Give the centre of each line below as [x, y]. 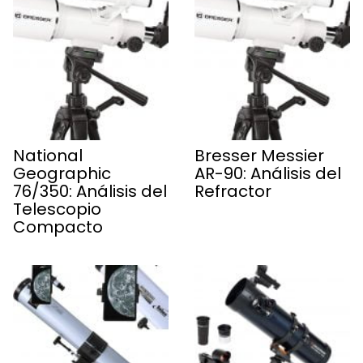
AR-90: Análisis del [268, 173]
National [48, 155]
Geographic [62, 173]
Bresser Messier [259, 155]
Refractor [233, 191]
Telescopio [57, 209]
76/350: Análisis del [90, 191]
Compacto [58, 226]
